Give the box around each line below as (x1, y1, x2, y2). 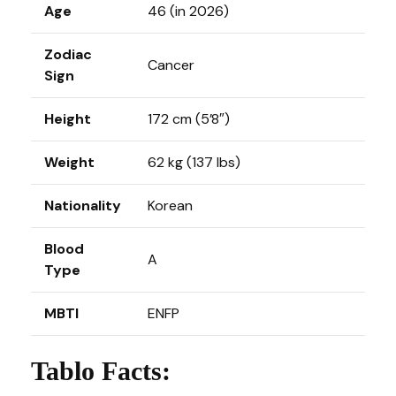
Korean (148, 195, 196, 215)
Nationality (44, 195, 121, 215)
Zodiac (44, 44, 92, 64)
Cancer (148, 55, 194, 74)
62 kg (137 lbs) (148, 152, 240, 171)
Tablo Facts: (31, 355, 171, 385)
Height (44, 109, 91, 128)
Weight (44, 152, 95, 171)
